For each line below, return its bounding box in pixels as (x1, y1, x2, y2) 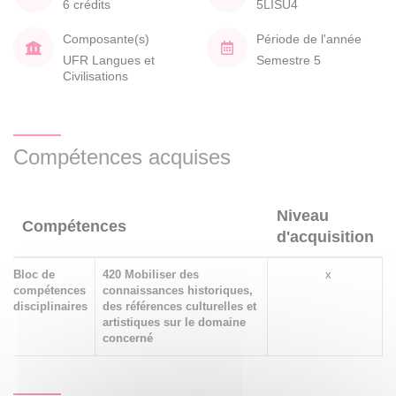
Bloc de (13, 268, 55, 281)
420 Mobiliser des (103, 268, 199, 281)
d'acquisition (277, 228, 374, 246)
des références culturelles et (103, 300, 256, 313)
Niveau (277, 207, 329, 225)
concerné (103, 331, 153, 345)
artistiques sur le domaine (103, 316, 246, 329)
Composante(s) (63, 31, 149, 46)
